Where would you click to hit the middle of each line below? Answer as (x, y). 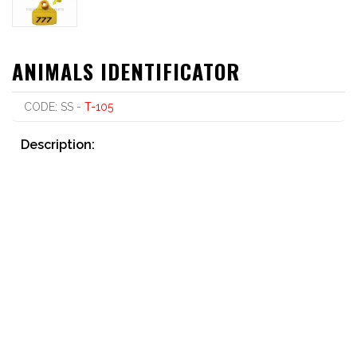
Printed (38, 163)
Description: (58, 144)
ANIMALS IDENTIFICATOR (126, 71)
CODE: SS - (54, 106)
